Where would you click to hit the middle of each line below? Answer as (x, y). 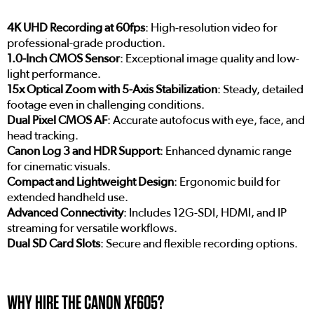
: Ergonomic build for (227, 182)
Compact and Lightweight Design (90, 182)
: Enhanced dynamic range (226, 151)
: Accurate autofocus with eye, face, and (206, 121)
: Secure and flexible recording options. (199, 244)
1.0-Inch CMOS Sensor (63, 59)
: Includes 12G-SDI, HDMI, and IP (205, 213)
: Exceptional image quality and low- (210, 59)
